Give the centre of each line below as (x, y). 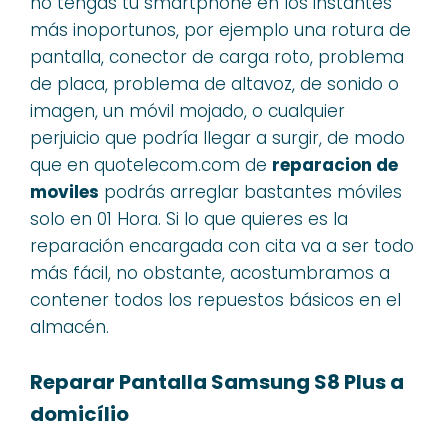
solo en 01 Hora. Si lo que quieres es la (189, 218)
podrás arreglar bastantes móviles (250, 191)
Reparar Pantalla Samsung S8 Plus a (217, 382)
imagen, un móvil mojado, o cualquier (187, 110)
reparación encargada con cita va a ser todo (222, 245)
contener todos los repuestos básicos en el (215, 299)
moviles (64, 191)
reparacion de (335, 164)
